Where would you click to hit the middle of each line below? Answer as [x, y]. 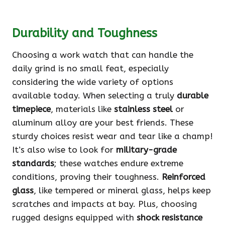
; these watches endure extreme [119, 163]
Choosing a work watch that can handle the [103, 55]
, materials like [82, 109]
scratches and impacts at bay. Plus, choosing [104, 204]
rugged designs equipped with [74, 218]
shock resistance [170, 218]
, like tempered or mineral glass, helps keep [122, 191]
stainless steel [143, 109]
